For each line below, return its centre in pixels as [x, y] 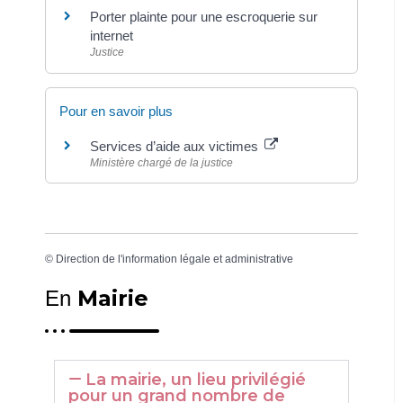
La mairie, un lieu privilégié [196, 380]
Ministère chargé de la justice [161, 162]
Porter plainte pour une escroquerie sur [204, 17]
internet [112, 36]
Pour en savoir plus [116, 111]
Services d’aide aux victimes [176, 146]
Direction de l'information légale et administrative [175, 259]
